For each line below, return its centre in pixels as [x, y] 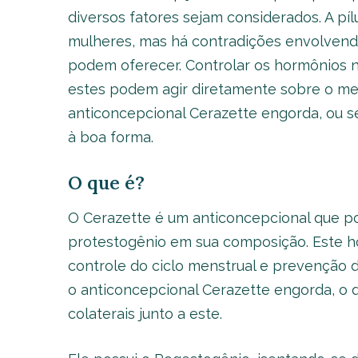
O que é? [106, 183]
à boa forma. [110, 137]
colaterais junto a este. [145, 314]
